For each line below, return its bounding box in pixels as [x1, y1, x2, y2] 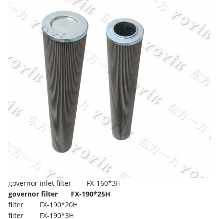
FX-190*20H [40, 199, 78, 209]
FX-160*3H [87, 178, 121, 188]
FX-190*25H [71, 189, 111, 198]
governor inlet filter [8, 178, 72, 188]
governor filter [8, 189, 58, 198]
